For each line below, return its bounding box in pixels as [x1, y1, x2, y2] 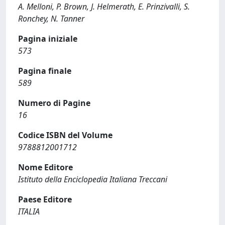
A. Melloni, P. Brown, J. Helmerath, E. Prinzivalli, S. [18, 1, 190, 12]
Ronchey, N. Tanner [18, 13, 84, 24]
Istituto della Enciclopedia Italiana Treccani [18, 174, 167, 185]
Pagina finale [18, 65, 71, 76]
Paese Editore [18, 194, 72, 205]
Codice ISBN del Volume [18, 130, 113, 141]
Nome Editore [18, 162, 73, 173]
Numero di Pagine [18, 97, 90, 108]
